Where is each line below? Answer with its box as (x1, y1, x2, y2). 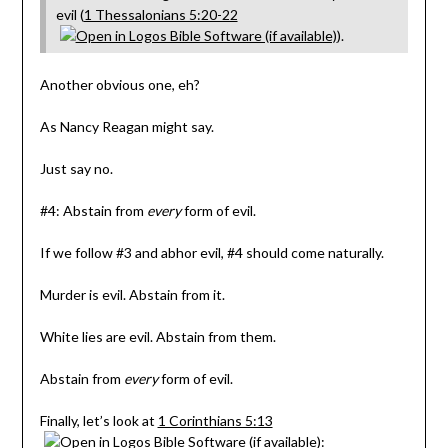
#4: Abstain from (39, 202, 147, 220)
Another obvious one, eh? (39, 76, 200, 94)
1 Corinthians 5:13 (157, 412, 273, 430)
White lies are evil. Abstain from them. (39, 328, 276, 346)
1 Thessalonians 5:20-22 (83, 6, 238, 24)
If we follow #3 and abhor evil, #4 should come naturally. (39, 244, 384, 262)
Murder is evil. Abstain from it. (39, 286, 225, 304)
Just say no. (39, 160, 113, 178)
